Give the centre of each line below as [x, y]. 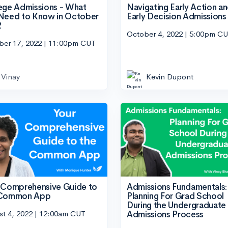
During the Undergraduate [176, 206]
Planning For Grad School [175, 196]
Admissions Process [165, 215]
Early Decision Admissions [177, 17]
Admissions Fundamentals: [177, 187]
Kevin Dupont [170, 76]
